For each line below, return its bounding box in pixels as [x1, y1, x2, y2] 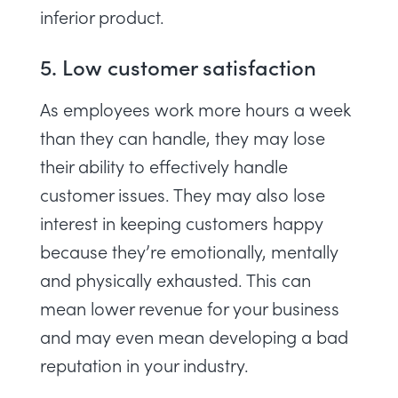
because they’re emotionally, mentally [40, 239, 338, 263]
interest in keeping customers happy [40, 211, 323, 235]
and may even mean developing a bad [40, 324, 348, 348]
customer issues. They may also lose [40, 182, 325, 206]
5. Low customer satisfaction [40, 52, 316, 81]
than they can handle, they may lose [40, 125, 325, 149]
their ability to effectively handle [40, 154, 288, 178]
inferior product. [40, 4, 169, 28]
